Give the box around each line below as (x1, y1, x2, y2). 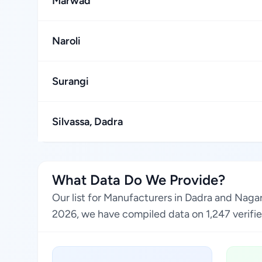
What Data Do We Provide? (52, 171, 225, 188)
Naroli (52, 35, 81, 47)
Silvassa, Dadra (52, 115, 123, 128)
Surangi (52, 75, 89, 88)
